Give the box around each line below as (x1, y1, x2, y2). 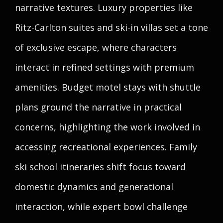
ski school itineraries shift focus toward (15, 161, 186, 173)
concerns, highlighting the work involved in (15, 121, 200, 133)
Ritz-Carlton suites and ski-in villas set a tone (15, 21, 208, 33)
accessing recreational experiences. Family (15, 141, 197, 153)
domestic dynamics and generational (15, 181, 173, 193)
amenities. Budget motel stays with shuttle (15, 81, 201, 93)
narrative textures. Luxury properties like (15, 1, 193, 13)
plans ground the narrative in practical (15, 101, 182, 113)
